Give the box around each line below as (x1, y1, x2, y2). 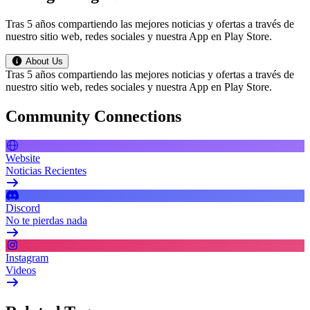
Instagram (6, 251, 48, 264)
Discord (6, 201, 40, 214)
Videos (6, 264, 36, 276)
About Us (25, 55, 63, 66)
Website (6, 152, 40, 164)
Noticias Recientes (6, 164, 86, 176)
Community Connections (6, 107, 181, 125)
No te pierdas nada (6, 214, 87, 226)
